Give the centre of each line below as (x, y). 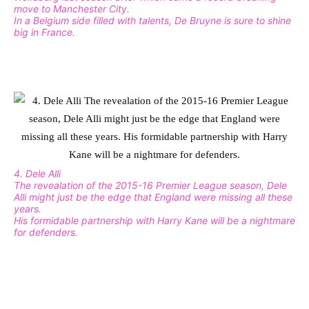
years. (28, 208)
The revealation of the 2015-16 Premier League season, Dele (150, 185)
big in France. (44, 32)
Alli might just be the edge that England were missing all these (153, 197)
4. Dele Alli (37, 173)
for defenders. (46, 232)
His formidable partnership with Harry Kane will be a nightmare (154, 220)
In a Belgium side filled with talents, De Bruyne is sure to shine (152, 20)
